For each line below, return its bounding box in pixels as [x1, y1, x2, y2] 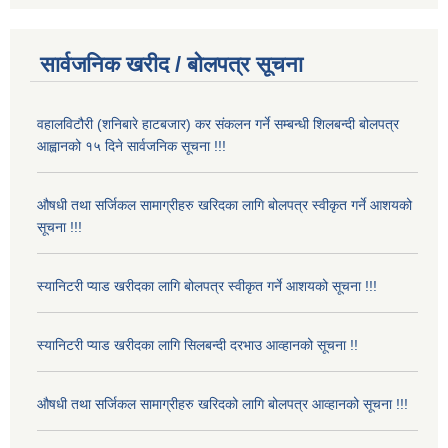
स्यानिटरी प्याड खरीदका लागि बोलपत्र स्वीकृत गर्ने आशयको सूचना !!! [37, 278, 381, 295]
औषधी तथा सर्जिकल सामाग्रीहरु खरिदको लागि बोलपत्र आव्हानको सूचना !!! [37, 396, 408, 413]
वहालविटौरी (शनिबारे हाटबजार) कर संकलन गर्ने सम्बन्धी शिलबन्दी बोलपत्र [37, 116, 399, 133]
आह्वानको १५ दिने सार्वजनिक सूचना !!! [37, 138, 226, 155]
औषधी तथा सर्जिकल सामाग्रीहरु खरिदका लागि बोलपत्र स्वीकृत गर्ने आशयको [37, 197, 412, 214]
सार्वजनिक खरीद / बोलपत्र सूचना [40, 52, 303, 78]
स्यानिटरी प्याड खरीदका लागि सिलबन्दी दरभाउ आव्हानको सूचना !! [37, 337, 358, 354]
